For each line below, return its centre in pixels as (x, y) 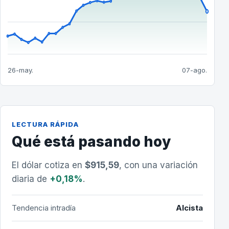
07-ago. (194, 70)
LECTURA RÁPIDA (45, 124)
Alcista (189, 208)
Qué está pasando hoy (91, 142)
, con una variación (158, 165)
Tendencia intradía (44, 208)
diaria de (31, 179)
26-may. (20, 70)
